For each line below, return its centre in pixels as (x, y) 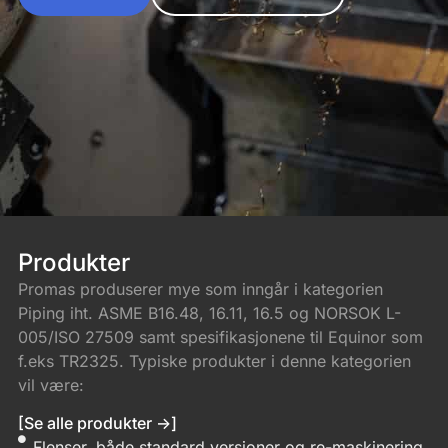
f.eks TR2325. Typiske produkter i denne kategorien (214, 360)
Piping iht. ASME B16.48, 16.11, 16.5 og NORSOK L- (209, 312)
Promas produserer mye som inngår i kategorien (200, 288)
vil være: (50, 384)
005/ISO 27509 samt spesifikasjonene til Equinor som (220, 336)
